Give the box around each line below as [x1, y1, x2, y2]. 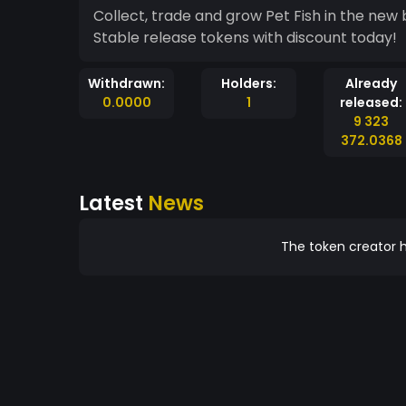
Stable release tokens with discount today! [93, 27, 397, 48]
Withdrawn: [88, 74, 165, 92]
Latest [79, 188, 148, 217]
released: [340, 93, 402, 111]
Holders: [221, 74, 276, 92]
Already [345, 74, 397, 92]
